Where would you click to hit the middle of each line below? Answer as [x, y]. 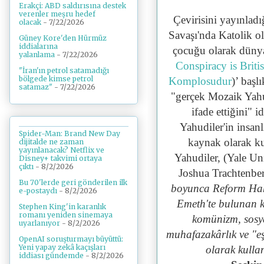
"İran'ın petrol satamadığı [64, 70]
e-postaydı [38, 191]
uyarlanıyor [39, 223]
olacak [30, 22]
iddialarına [38, 46]
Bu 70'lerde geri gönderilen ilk [73, 183]
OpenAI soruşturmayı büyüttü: [71, 239]
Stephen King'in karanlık [62, 207]
